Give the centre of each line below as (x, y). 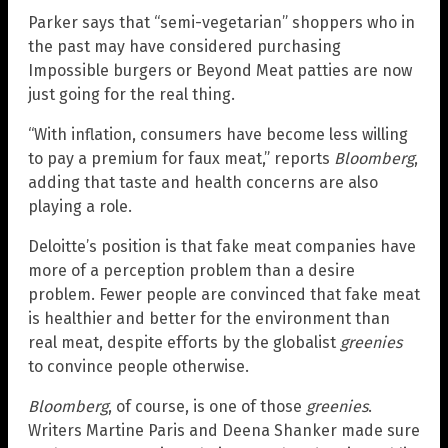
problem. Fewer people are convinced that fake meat (224, 295)
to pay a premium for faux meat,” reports (181, 159)
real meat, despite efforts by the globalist (184, 343)
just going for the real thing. (131, 95)
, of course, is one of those (207, 407)
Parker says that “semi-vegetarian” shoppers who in (221, 23)
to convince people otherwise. (138, 367)
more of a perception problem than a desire (191, 271)
